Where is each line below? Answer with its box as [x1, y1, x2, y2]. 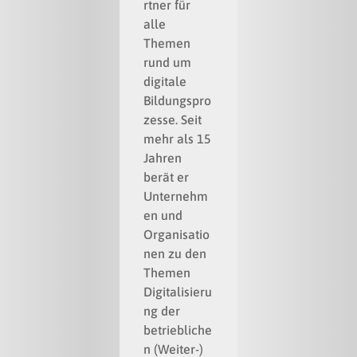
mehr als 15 [143, 131, 212, 147]
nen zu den [143, 246, 207, 261]
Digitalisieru [143, 284, 213, 300]
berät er [143, 170, 190, 185]
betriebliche [143, 323, 213, 338]
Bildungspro [143, 93, 212, 108]
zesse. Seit [143, 112, 202, 127]
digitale [143, 74, 187, 89]
